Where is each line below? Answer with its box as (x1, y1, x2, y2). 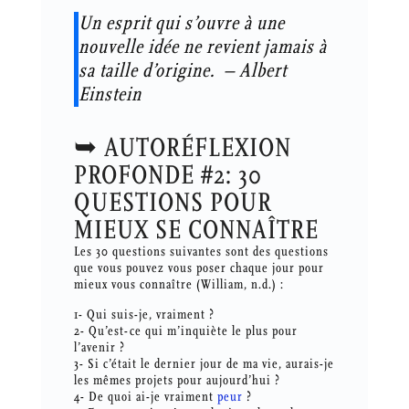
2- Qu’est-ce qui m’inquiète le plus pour (73, 323, 298, 340)
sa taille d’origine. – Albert (78, 59, 287, 83)
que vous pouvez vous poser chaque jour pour (73, 260, 324, 277)
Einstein (78, 83, 142, 107)
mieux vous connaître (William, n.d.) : (73, 277, 284, 293)
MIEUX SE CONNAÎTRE (73, 215, 319, 246)
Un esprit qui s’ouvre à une (78, 12, 285, 36)
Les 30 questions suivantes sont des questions (73, 244, 329, 260)
